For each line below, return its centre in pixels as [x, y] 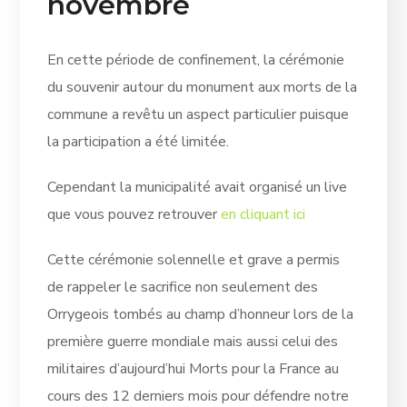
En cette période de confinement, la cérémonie [196, 60]
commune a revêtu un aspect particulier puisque [199, 114]
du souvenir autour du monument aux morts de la [203, 87]
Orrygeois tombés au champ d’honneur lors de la [201, 314]
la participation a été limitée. [139, 141]
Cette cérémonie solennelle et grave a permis [194, 259]
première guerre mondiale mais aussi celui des [193, 341]
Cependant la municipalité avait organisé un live [198, 187]
